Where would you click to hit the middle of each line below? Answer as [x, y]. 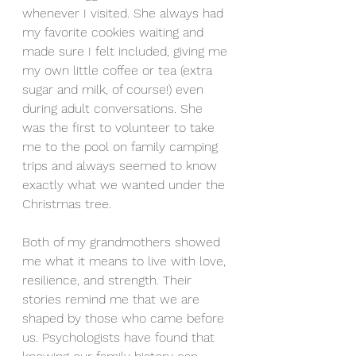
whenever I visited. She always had [125, 13]
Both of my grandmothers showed [123, 242]
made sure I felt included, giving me [127, 51]
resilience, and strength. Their [109, 280]
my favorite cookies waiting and [115, 32]
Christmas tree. [67, 204]
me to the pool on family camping [122, 147]
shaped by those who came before [125, 318]
